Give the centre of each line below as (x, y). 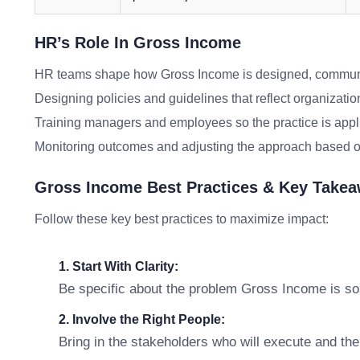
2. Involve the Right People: (142, 319)
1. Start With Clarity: (119, 266)
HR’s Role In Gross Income (138, 43)
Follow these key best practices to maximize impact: (182, 219)
